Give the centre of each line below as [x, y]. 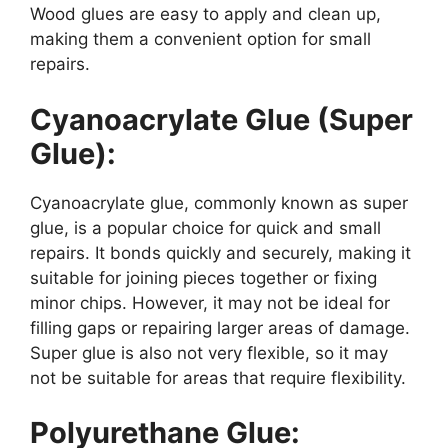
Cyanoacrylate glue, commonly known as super [219, 202]
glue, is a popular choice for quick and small [205, 227]
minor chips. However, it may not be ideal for [210, 302]
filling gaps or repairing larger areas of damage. [220, 327]
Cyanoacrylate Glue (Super [221, 119]
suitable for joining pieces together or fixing [203, 277]
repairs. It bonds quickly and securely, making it [220, 252]
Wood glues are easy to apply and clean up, [205, 14]
